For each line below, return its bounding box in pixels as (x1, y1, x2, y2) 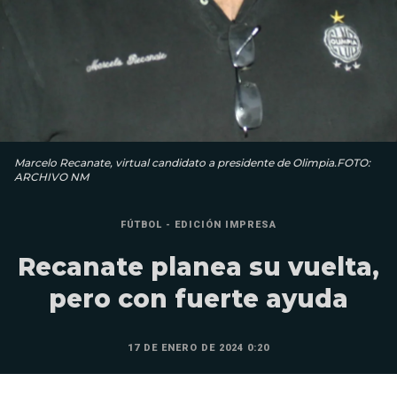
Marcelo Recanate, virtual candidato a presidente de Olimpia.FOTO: (14, 155, 370, 169)
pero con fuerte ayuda (49, 283, 348, 314)
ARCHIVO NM (14, 169, 89, 183)
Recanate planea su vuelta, (18, 251, 379, 282)
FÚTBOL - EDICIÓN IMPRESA (121, 218, 276, 230)
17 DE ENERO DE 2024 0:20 (128, 341, 269, 354)
